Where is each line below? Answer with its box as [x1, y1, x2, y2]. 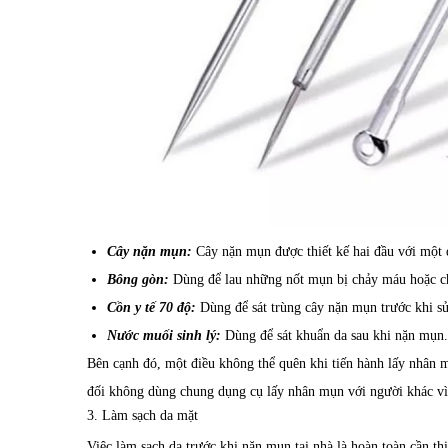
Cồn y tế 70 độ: [107, 299, 196, 315]
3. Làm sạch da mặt [87, 407, 198, 423]
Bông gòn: [107, 271, 169, 287]
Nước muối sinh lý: [107, 327, 221, 343]
